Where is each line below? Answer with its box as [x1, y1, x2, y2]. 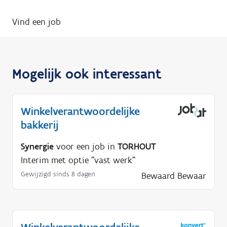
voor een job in [54, 141, 118, 153]
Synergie [21, 141, 54, 153]
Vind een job [12, 16, 61, 28]
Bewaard [141, 170, 175, 182]
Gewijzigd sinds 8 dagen [21, 170, 95, 179]
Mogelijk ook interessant [12, 65, 162, 83]
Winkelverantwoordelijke [21, 104, 140, 119]
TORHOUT [118, 141, 156, 153]
